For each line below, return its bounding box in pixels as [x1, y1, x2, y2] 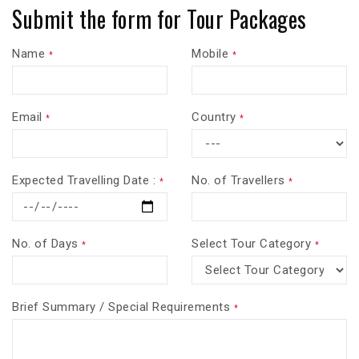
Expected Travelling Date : [12, 172, 159, 188]
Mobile [192, 46, 232, 61]
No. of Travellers [192, 172, 288, 188]
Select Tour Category [192, 236, 315, 251]
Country [192, 109, 240, 124]
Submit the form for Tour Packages [12, 2, 307, 35]
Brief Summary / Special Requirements [12, 299, 234, 314]
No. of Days [12, 236, 82, 251]
